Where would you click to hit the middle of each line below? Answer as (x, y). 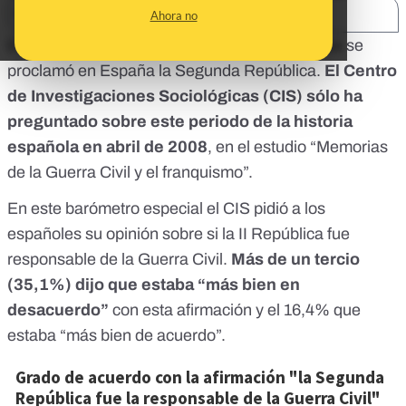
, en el (231, 147)
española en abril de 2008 (107, 147)
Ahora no (174, 15)
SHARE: (49, 14)
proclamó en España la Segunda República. (166, 71)
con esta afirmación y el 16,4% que (235, 310)
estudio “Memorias (321, 147)
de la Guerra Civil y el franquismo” (128, 173)
